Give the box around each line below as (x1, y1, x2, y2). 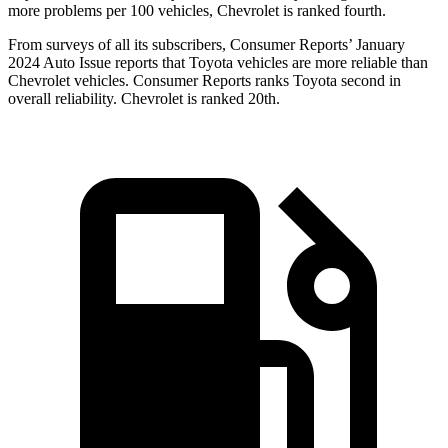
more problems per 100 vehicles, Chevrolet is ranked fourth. (8, 2, 386, 20)
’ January (348, 36, 405, 54)
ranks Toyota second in (251, 72, 401, 90)
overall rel (8, 90, 71, 108)
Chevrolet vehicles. (8, 72, 133, 90)
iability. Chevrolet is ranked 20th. (71, 90, 280, 108)
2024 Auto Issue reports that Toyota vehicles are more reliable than (8, 54, 428, 72)
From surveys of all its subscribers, (8, 36, 230, 54)
